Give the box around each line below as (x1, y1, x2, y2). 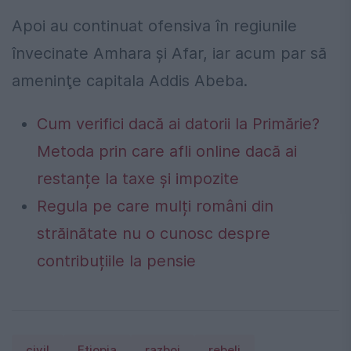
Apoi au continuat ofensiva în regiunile (12, 16, 297, 35)
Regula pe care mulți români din (37, 196, 273, 215)
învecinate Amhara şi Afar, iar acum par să (12, 43, 327, 63)
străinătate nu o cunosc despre (37, 223, 270, 243)
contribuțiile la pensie (37, 251, 196, 270)
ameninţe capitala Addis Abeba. (12, 71, 248, 90)
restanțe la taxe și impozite (37, 168, 239, 188)
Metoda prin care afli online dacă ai (37, 141, 297, 161)
